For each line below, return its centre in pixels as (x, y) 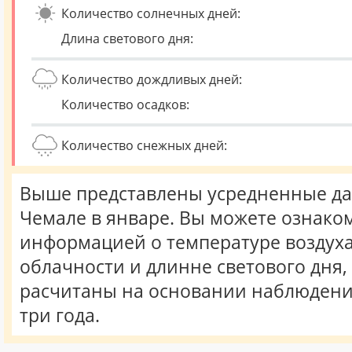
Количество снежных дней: (144, 145)
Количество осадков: (125, 104)
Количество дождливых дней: (152, 79)
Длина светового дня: (127, 38)
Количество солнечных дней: (151, 13)
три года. (60, 315)
